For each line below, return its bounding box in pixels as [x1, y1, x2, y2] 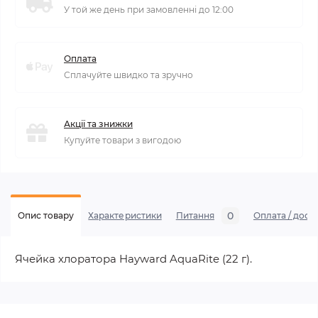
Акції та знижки [64, 118, 133, 129]
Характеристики [88, 209, 162, 221]
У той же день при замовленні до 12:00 [64, 4, 234, 15]
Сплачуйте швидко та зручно [64, 69, 193, 80]
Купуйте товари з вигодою [64, 134, 181, 146]
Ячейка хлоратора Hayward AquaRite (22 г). [15, 251, 252, 265]
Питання [175, 209, 214, 221]
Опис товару [18, 209, 75, 221]
